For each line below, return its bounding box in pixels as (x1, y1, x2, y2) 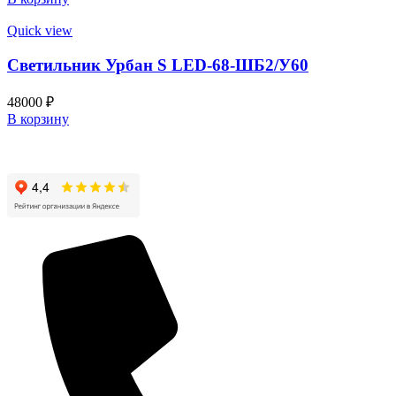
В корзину (7, 110, 69, 126)
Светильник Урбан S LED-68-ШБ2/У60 (7, 55, 308, 74)
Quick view (7, 23, 72, 39)
